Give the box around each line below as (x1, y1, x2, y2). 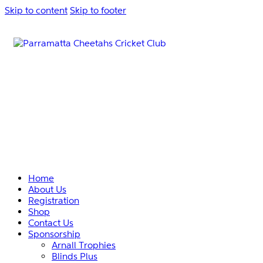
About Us (28, 183, 66, 195)
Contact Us (28, 217, 73, 228)
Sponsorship (28, 228, 80, 240)
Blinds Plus (52, 250, 97, 262)
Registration (28, 194, 79, 206)
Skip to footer (70, 5, 126, 16)
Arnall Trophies (52, 239, 116, 251)
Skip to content (5, 5, 68, 16)
